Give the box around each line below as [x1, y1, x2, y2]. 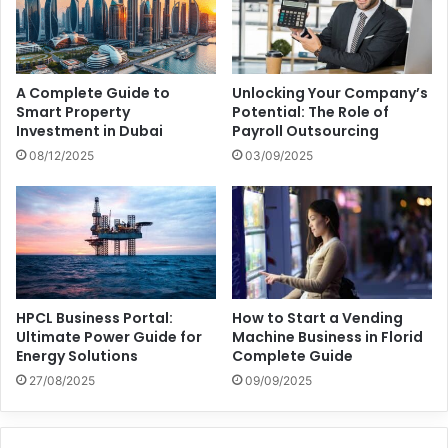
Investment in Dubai [16, 120, 163, 141]
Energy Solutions [16, 345, 138, 366]
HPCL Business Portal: [16, 307, 173, 328]
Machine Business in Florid [232, 326, 423, 347]
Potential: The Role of [232, 101, 389, 122]
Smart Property [16, 101, 130, 122]
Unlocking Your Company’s [232, 82, 428, 103]
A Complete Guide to [16, 82, 170, 103]
